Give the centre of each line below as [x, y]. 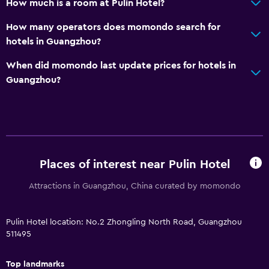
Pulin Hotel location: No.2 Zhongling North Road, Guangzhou [124, 222]
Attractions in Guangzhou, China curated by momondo [134, 186]
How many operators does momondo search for [113, 27]
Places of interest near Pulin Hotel [134, 164]
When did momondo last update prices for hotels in [121, 66]
